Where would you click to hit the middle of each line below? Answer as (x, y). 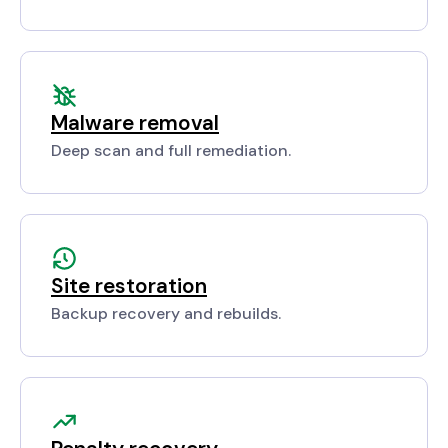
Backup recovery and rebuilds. (166, 314)
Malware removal (135, 123)
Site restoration (129, 286)
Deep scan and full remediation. (171, 151)
